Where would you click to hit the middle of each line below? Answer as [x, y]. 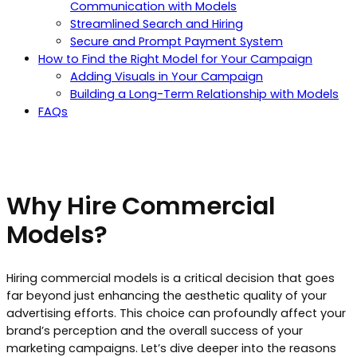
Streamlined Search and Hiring [157, 24]
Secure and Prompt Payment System [177, 41]
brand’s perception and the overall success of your [155, 331]
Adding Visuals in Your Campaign [167, 76]
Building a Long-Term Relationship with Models [204, 94]
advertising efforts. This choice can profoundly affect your [176, 314]
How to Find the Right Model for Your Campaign [175, 59]
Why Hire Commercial [141, 206]
